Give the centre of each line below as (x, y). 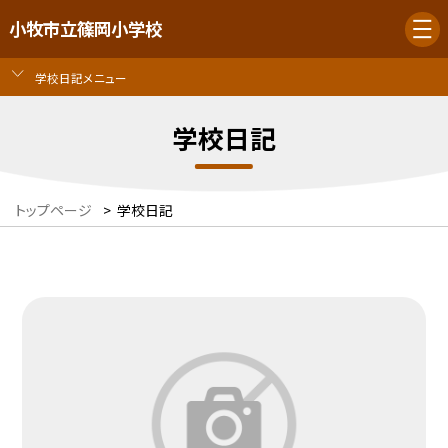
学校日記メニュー (80, 77)
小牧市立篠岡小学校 (85, 29)
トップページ (53, 210)
